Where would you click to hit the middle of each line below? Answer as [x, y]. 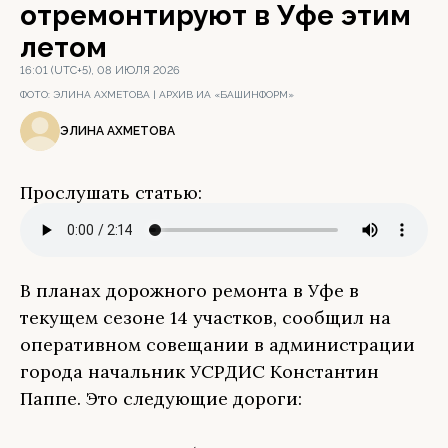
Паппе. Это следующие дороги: [161, 398]
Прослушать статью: [111, 192]
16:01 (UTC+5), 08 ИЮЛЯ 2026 [100, 70]
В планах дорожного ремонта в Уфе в [189, 290]
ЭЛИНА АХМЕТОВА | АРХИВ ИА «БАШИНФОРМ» [173, 94]
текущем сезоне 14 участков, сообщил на [205, 317]
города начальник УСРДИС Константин [199, 371]
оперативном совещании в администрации [217, 344]
